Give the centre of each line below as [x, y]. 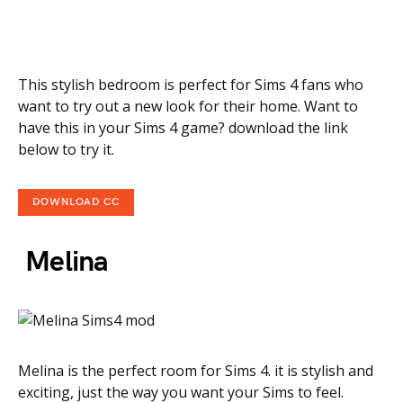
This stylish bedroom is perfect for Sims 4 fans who [191, 85]
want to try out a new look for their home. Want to [188, 106]
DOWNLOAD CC [76, 202]
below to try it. [66, 149]
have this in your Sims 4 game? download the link [183, 128]
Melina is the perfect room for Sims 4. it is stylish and [196, 371]
